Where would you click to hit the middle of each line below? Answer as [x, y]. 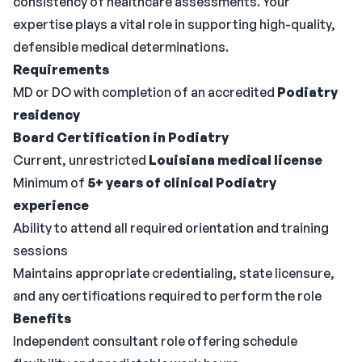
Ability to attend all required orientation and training [171, 228]
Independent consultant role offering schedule [155, 341]
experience [51, 205]
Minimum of [50, 183]
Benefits [42, 318]
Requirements [61, 69]
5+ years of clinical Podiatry [182, 183]
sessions [40, 250]
